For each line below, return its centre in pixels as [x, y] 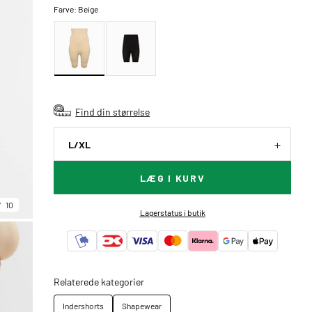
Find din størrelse [113, 111]
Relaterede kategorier [99, 281]
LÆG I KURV [172, 178]
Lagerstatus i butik [172, 212]
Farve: [66, 9]
